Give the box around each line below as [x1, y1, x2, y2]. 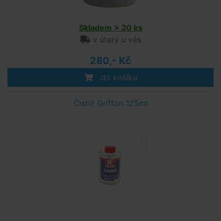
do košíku [98, 73, 137, 82]
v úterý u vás [90, 35, 141, 44]
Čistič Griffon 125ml [73, 98, 148, 108]
